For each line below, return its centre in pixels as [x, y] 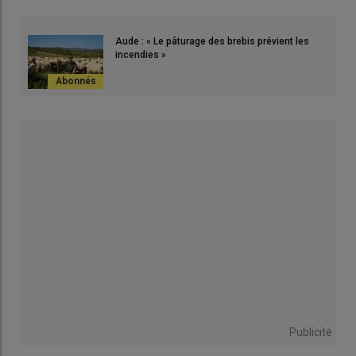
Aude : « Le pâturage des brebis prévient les [212, 42]
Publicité [311, 333]
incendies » [141, 55]
